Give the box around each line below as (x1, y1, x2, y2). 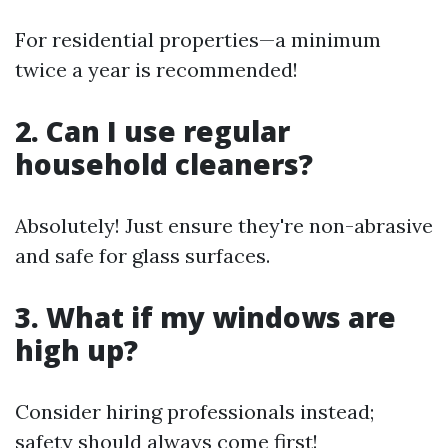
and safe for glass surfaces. (15, 243, 270, 268)
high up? (15, 331, 138, 369)
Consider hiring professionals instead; (15, 399, 374, 424)
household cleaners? (15, 145, 313, 183)
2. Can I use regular (15, 112, 290, 150)
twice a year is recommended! (15, 57, 298, 82)
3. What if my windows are (15, 298, 396, 336)
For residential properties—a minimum (15, 27, 381, 52)
